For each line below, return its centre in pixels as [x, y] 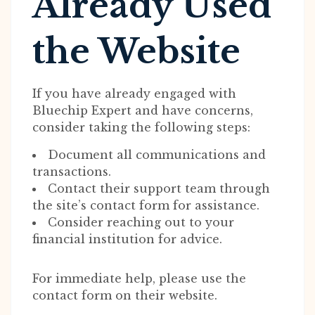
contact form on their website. [125, 295]
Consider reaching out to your [141, 222]
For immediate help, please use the [139, 278]
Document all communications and [157, 155]
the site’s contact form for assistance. [146, 205]
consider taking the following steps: [141, 127]
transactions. [72, 172]
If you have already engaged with [134, 94]
